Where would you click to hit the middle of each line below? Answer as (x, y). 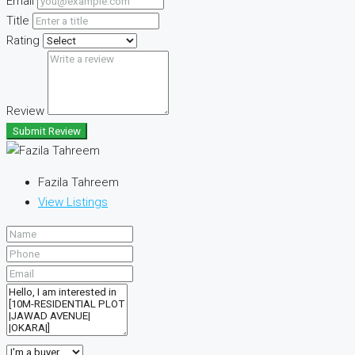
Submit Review (47, 132)
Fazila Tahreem (78, 183)
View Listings (73, 202)
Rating (23, 41)
